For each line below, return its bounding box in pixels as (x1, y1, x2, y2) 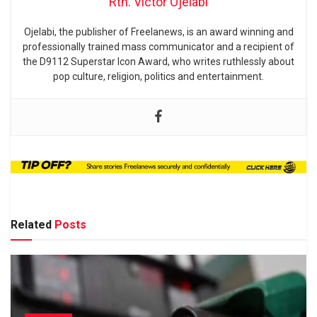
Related (11, 218, 52, 232)
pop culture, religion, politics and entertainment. (53, 70, 264, 82)
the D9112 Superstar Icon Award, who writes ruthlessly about (23, 55, 294, 67)
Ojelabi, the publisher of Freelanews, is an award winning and (23, 25, 294, 38)
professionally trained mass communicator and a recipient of (23, 40, 294, 52)
